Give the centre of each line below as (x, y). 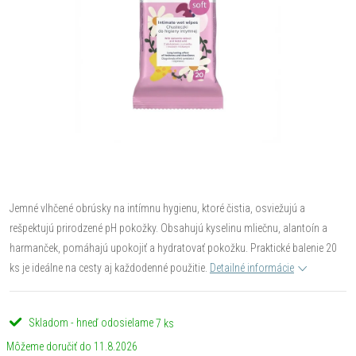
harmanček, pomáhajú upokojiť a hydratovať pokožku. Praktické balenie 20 (173, 248)
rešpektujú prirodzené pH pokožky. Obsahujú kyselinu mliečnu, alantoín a (168, 228)
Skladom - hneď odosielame (91, 323)
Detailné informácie (252, 268)
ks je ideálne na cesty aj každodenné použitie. (108, 268)
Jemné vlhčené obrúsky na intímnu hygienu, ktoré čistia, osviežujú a (157, 208)
